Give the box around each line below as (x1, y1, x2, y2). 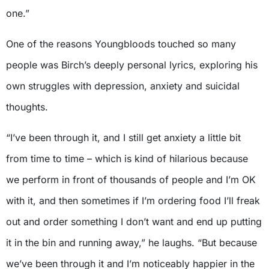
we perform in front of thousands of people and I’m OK (6, 173, 256, 186)
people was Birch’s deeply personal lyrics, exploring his (6, 58, 258, 71)
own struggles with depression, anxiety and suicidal (6, 79, 240, 92)
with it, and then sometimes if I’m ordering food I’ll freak (6, 194, 260, 207)
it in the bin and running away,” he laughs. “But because (6, 236, 257, 249)
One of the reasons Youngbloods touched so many (6, 37, 236, 50)
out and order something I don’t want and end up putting (6, 215, 262, 228)
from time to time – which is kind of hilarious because (6, 152, 248, 165)
